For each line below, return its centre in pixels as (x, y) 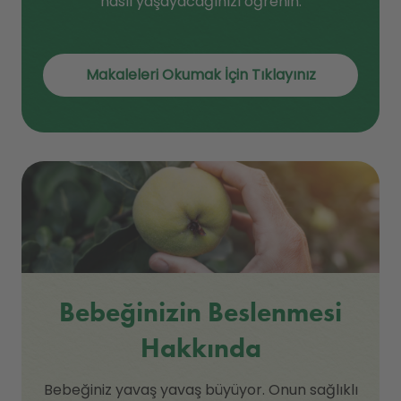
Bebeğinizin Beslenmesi (200, 313)
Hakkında (200, 349)
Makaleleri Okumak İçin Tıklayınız (200, 75)
